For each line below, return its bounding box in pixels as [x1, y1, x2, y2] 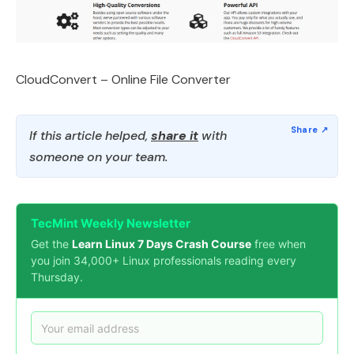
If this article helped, [29, 127, 151, 145]
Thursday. [31, 270, 83, 284]
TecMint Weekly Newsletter [31, 216, 190, 232]
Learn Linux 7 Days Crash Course [72, 237, 251, 251]
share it [151, 127, 198, 145]
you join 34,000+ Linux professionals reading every [31, 254, 296, 268]
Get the [31, 237, 72, 251]
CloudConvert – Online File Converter [16, 71, 231, 88]
